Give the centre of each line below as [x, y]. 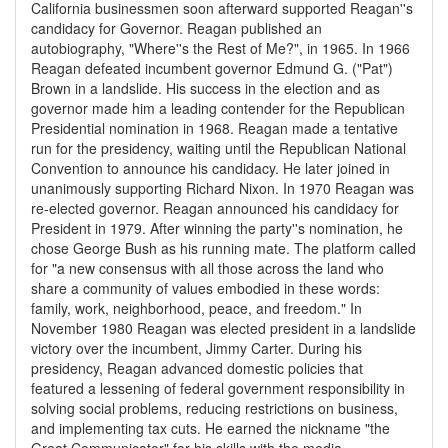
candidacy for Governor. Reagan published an [176, 28]
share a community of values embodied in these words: [205, 288]
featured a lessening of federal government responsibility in [218, 388]
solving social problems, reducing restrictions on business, [214, 408]
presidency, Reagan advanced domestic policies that [197, 368]
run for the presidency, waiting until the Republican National [218, 148]
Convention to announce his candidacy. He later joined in [210, 168]
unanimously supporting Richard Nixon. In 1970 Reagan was [222, 188]
